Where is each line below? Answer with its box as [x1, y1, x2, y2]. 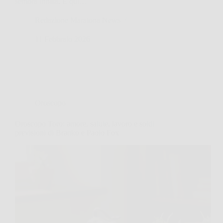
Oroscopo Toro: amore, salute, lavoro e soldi [15, 119, 154, 128]
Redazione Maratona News [35, 15, 120, 24]
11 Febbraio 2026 [35, 34, 90, 43]
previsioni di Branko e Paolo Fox [15, 128, 119, 137]
